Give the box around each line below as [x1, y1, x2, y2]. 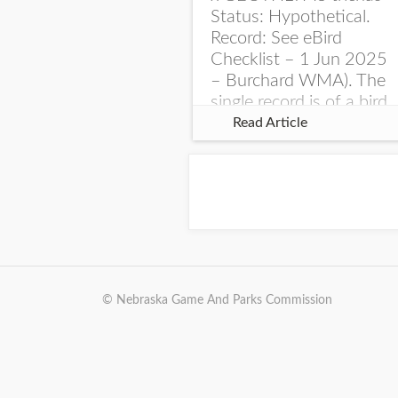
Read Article [233, 115, 307, 130]
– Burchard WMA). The [211, 72, 386, 90]
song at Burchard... [211, 136, 353, 154]
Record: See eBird [211, 29, 342, 47]
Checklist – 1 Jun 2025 [211, 51, 387, 68]
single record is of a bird [211, 93, 387, 111]
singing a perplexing [211, 115, 358, 132]
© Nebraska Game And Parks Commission [102, 294, 332, 306]
